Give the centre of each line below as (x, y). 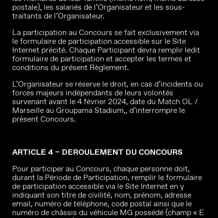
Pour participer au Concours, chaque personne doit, (101, 169)
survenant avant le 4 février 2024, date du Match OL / (105, 101)
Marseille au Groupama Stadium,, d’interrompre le (99, 110)
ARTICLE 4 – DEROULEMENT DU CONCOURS (97, 152)
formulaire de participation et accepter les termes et (102, 59)
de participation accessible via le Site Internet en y (98, 186)
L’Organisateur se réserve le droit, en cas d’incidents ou (108, 84)
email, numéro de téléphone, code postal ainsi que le (102, 204)
